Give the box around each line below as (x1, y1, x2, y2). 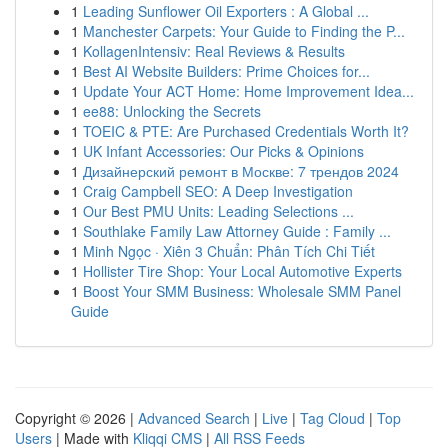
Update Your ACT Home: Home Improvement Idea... (83, 81, 414, 101)
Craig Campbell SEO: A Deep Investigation (83, 181, 353, 201)
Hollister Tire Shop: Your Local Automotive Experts (83, 261, 402, 281)
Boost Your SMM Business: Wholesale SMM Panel (83, 281, 401, 301)
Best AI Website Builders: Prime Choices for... (83, 61, 370, 81)
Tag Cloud (300, 408, 365, 428)
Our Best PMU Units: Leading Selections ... (83, 201, 354, 221)
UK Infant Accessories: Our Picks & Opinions (83, 141, 364, 161)
